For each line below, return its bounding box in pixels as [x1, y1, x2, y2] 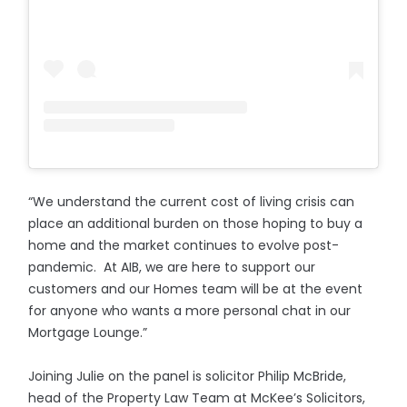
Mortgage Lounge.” [28, 323, 148, 342]
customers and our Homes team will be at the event [28, 279, 363, 298]
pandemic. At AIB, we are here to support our [28, 257, 316, 276]
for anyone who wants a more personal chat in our [28, 301, 352, 320]
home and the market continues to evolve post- [28, 235, 340, 254]
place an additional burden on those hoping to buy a [28, 213, 363, 233]
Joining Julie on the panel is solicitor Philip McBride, [28, 366, 347, 385]
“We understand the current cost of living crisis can [28, 192, 355, 211]
